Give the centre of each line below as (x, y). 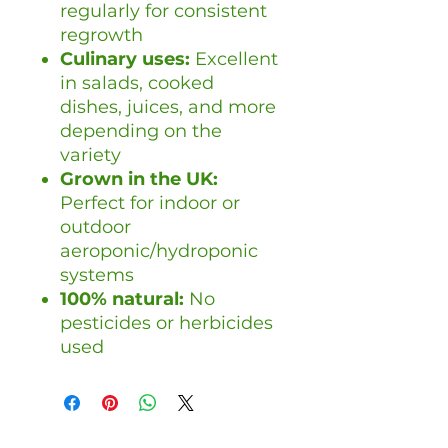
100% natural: (122, 299)
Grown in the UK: (139, 179)
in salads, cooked (137, 83)
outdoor (95, 227)
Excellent (234, 59)
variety (90, 155)
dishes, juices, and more (168, 107)
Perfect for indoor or (150, 203)
